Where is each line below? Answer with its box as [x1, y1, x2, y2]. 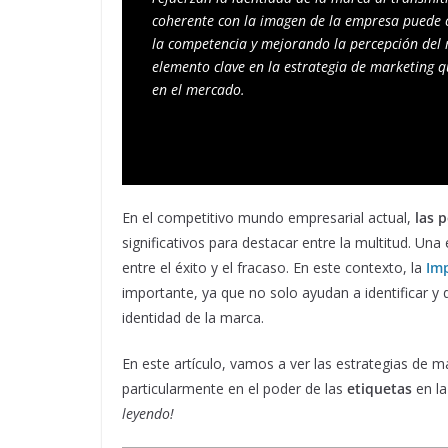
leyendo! [122, 404, 174, 423]
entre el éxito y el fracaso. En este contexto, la [122, 258, 426, 277]
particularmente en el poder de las [122, 379, 347, 398]
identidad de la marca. [122, 308, 264, 327]
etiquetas [347, 379, 412, 398]
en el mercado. [152, 80, 245, 99]
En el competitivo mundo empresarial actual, [122, 208, 415, 227]
